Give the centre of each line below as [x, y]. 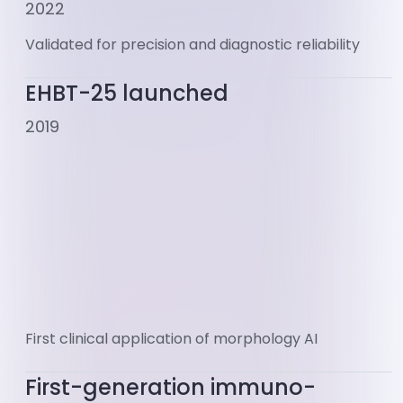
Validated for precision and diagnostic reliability [193, 45]
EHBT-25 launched [127, 94]
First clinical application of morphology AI [171, 339]
